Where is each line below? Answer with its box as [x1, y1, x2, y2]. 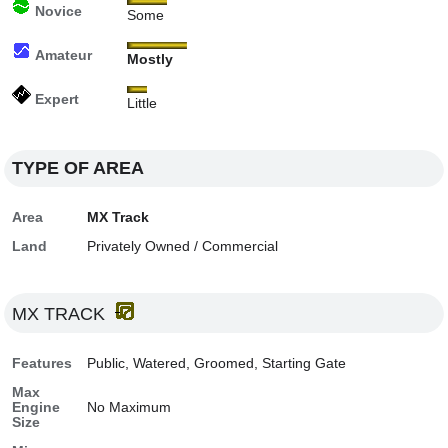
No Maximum [87, 400, 172, 415]
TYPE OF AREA [12, 158, 145, 178]
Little [127, 96, 158, 111]
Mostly [127, 52, 174, 67]
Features [12, 356, 73, 371]
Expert [31, 92, 80, 107]
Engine [12, 400, 61, 415]
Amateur [31, 48, 93, 63]
